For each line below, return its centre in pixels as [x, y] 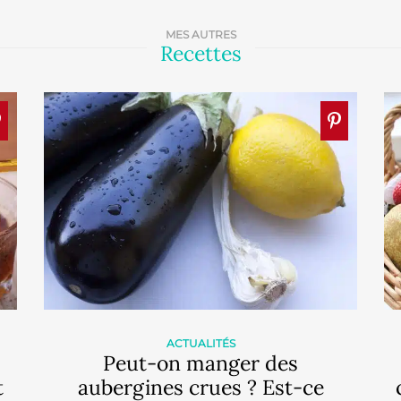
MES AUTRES [200, 35]
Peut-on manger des [200, 363]
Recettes [200, 54]
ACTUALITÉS [200, 343]
